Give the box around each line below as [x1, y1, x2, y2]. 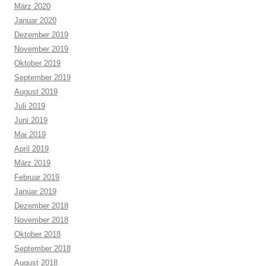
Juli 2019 [14, 102, 45, 111]
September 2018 [14, 244, 71, 254]
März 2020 [14, 2, 50, 11]
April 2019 [14, 144, 49, 154]
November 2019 [14, 45, 68, 54]
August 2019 [14, 87, 58, 97]
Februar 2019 [14, 173, 59, 182]
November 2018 [14, 216, 68, 225]
